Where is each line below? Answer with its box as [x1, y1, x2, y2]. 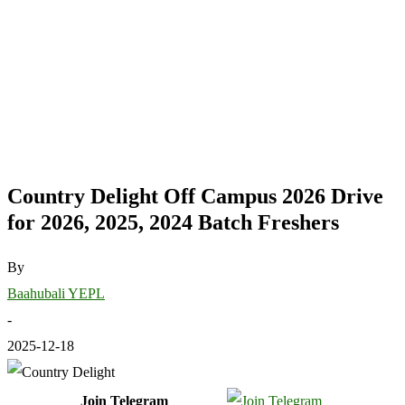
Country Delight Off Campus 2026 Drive [7, 184, 383, 208]
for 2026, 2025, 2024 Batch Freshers [7, 210, 339, 234]
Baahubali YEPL [7, 285, 105, 301]
